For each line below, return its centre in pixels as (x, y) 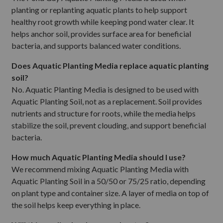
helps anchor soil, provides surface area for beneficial (101, 33)
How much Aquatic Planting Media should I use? (99, 157)
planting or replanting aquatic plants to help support (99, 9)
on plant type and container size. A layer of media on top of (110, 193)
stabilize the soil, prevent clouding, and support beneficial (109, 125)
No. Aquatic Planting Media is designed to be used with (105, 89)
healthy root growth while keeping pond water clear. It (103, 21)
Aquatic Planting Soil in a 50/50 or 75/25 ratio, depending (109, 181)
